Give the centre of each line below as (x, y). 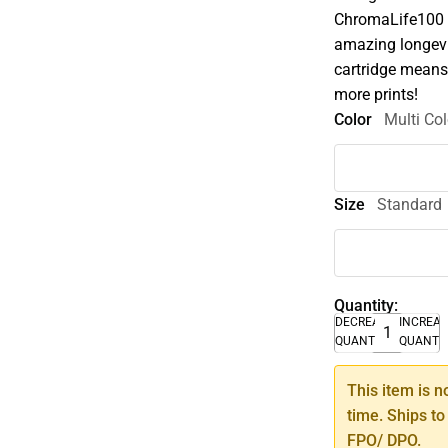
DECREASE (365, 321)
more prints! (376, 94)
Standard (410, 204)
